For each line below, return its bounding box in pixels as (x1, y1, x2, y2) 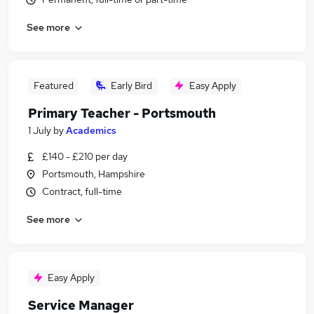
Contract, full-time (42, 185, 122, 198)
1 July (28, 124, 51, 137)
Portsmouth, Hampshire (42, 168, 145, 180)
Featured (33, 79, 74, 92)
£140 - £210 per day (42, 150, 128, 163)
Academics (66, 124, 116, 137)
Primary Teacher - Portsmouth (28, 105, 216, 121)
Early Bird (111, 79, 152, 92)
